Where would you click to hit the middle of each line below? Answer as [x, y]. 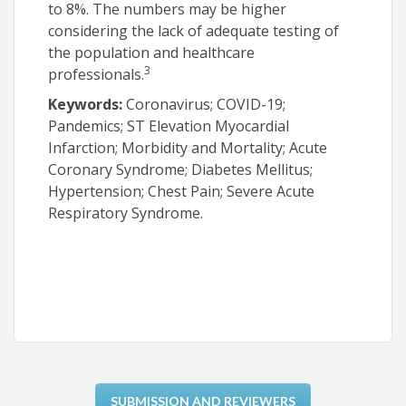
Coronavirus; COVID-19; [204, 105]
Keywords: [86, 105]
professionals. [97, 74]
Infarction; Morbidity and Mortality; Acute [188, 148]
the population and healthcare [152, 52]
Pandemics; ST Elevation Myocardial [169, 126]
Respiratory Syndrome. [126, 213]
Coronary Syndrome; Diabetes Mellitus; [181, 170]
